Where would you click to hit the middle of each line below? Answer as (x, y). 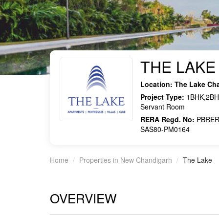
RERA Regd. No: (167, 119)
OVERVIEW (83, 197)
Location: (156, 84)
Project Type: (162, 97)
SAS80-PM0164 (165, 129)
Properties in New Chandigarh (126, 160)
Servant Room (163, 106)
